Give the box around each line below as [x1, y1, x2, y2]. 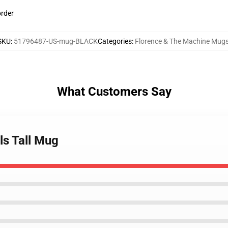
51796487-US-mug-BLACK [14, 37, 98, 45]
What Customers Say [56, 84, 172, 99]
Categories [98, 37, 132, 45]
